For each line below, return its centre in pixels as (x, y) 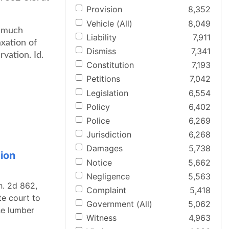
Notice (99, 162)
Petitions (103, 79)
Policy (98, 107)
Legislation (107, 93)
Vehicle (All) (109, 23)
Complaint (106, 190)
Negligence (108, 176)
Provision (104, 9)
